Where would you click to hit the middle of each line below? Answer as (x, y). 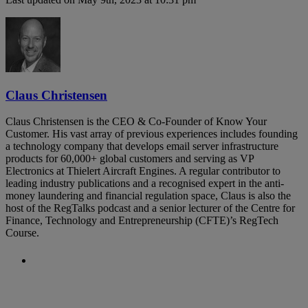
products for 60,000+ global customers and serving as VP (130, 159)
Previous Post (71, 260)
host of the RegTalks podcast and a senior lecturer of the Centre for (150, 208)
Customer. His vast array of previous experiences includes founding (152, 134)
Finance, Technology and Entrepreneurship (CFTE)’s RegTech (142, 221)
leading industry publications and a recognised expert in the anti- (145, 184)
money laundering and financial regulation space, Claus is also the (148, 196)
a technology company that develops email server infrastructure (142, 146)
